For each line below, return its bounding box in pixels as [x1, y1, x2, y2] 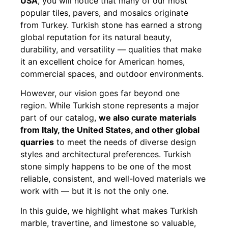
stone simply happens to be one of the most [20, 161, 191, 172]
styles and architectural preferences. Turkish [20, 149, 191, 160]
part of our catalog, [20, 112, 99, 123]
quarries [20, 137, 54, 148]
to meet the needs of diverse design [54, 137, 196, 148]
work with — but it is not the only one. [20, 186, 168, 196]
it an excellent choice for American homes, [20, 56, 185, 67]
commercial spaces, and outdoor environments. [20, 68, 204, 79]
